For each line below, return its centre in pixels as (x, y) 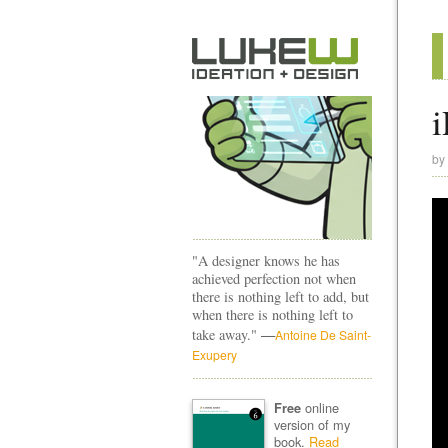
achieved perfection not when (274, 278)
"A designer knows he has (266, 260)
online (319, 407)
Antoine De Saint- (323, 334)
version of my (311, 424)
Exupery (214, 354)
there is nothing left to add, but (280, 296)
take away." (226, 334)
